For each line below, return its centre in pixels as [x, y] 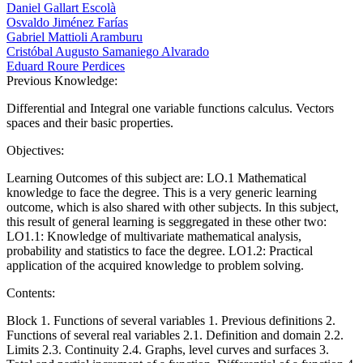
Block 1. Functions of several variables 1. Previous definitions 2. [171, 321]
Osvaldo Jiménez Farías [67, 23]
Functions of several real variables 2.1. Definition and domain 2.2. [175, 335]
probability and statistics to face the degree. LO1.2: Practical [160, 251]
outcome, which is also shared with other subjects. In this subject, [173, 207]
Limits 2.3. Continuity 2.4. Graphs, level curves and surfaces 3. [168, 350]
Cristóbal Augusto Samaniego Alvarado [108, 52]
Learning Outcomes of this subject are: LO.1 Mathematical [156, 178]
